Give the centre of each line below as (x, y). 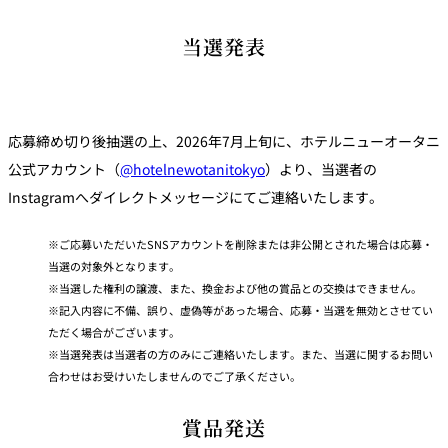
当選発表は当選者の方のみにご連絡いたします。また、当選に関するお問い (246, 353)
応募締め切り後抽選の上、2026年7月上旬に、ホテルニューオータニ (224, 140)
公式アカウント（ (64, 168)
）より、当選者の (321, 168)
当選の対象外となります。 (114, 265)
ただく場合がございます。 (114, 331)
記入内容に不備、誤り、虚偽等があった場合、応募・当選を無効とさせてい (246, 309)
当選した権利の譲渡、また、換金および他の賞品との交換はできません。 (240, 287)
